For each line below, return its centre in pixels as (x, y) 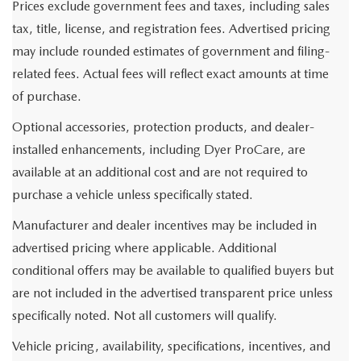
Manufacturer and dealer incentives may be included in (164, 226)
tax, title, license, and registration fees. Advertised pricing (171, 29)
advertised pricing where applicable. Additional (144, 248)
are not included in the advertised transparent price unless (172, 293)
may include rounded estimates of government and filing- (171, 52)
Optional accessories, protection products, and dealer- (163, 127)
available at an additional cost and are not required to (160, 172)
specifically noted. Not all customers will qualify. (145, 316)
